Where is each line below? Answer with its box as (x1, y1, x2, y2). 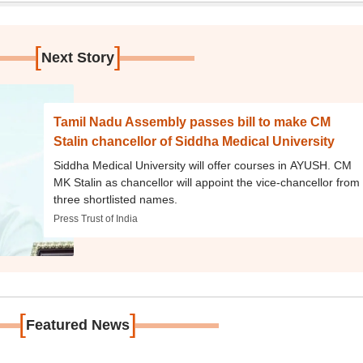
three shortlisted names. (53, 193, 178, 206)
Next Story (41, 49, 115, 66)
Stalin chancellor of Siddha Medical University (53, 135, 335, 148)
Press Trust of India (53, 213, 139, 224)
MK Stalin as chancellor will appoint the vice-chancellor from (53, 176, 361, 189)
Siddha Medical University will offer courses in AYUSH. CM (53, 159, 352, 172)
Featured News (26, 317, 130, 333)
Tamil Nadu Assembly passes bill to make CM (53, 115, 331, 129)
